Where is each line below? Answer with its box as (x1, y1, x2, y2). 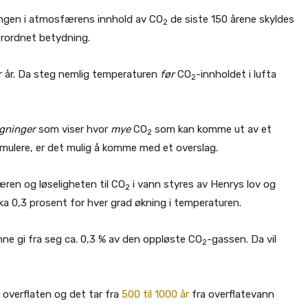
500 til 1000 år (122, 288, 189, 300)
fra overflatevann (189, 288, 274, 300)
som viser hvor (36, 123, 111, 135)
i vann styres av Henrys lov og (130, 178, 276, 190)
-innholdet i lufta (196, 68, 276, 80)
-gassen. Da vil (207, 233, 276, 245)
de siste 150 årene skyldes (168, 13, 294, 25)
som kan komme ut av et (152, 123, 272, 135)
